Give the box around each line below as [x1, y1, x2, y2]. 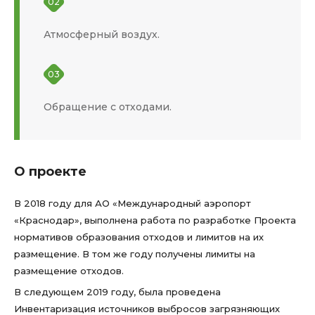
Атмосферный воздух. [44, 28, 160, 41]
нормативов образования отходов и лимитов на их [14, 231, 264, 243]
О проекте [14, 164, 86, 179]
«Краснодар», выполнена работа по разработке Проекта [14, 214, 296, 226]
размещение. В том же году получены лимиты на [14, 248, 255, 259]
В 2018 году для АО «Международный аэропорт [14, 198, 251, 209]
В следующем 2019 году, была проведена [14, 286, 221, 297]
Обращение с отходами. [44, 101, 172, 113]
